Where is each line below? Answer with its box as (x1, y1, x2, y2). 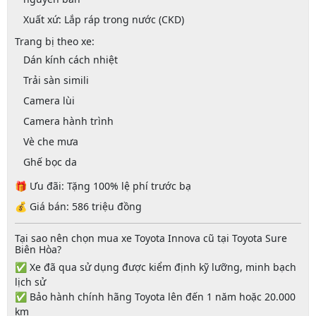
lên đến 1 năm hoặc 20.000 (164, 290, 296, 304)
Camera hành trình (23, 114, 114, 128)
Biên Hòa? (14, 242, 61, 256)
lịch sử (14, 275, 46, 289)
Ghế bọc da (23, 154, 77, 169)
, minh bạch (239, 260, 296, 274)
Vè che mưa (23, 134, 78, 148)
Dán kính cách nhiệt (23, 52, 118, 66)
